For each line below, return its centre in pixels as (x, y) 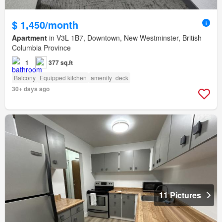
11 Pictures (180, 195)
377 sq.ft (61, 63)
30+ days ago (31, 89)
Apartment (29, 38)
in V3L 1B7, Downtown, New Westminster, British (124, 38)
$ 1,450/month (45, 25)
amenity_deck (110, 78)
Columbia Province (41, 48)
